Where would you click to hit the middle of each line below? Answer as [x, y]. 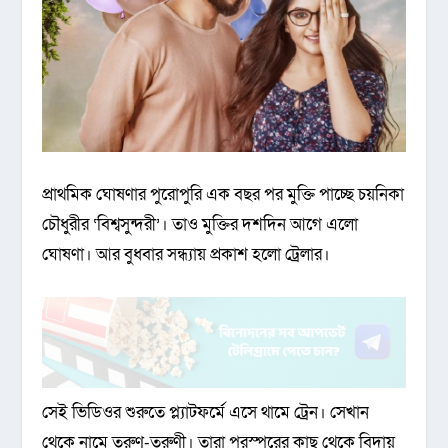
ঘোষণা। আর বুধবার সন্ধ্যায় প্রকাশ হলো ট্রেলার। [186, 254]
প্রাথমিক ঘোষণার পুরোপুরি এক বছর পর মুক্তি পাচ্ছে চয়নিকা [223, 194]
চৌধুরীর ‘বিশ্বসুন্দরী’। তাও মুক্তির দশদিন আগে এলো [200, 224]
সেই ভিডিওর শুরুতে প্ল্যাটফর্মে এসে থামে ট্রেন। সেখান [206, 412]
